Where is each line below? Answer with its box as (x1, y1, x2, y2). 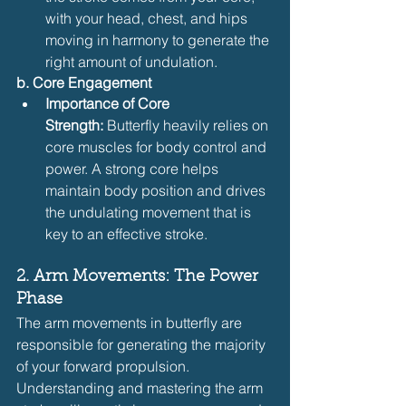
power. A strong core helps (45, 159, 222, 178)
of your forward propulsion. (16, 356, 193, 375)
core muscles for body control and (45, 137, 270, 156)
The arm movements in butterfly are (16, 313, 246, 332)
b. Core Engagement (16, 72, 151, 92)
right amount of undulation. (45, 52, 217, 71)
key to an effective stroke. (45, 224, 208, 243)
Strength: (45, 115, 103, 134)
